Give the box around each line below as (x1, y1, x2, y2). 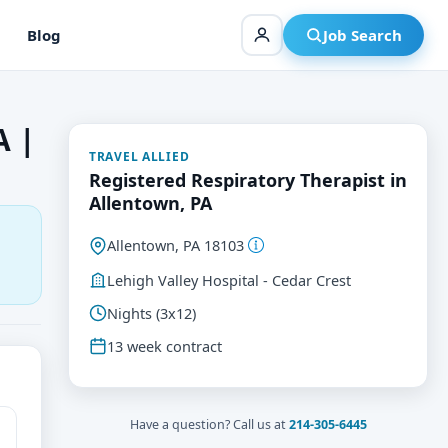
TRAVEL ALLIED (89, 148, 190, 165)
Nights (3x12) (107, 302, 196, 323)
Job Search (323, 25, 402, 45)
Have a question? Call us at (129, 415, 289, 433)
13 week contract (107, 335, 222, 356)
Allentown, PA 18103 (107, 235, 248, 255)
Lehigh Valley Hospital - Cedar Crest (107, 269, 351, 290)
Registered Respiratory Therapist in (89, 168, 407, 192)
